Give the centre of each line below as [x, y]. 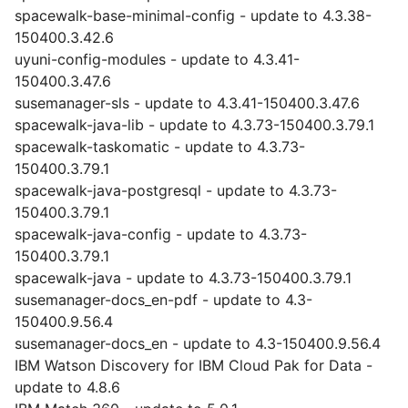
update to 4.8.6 [67, 387]
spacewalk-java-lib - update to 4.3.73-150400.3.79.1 [194, 125]
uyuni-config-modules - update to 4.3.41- [157, 59]
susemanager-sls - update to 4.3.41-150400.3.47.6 [187, 103]
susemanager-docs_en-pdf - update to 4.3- [163, 300]
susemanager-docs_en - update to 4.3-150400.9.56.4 [198, 343]
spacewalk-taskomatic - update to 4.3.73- [160, 147]
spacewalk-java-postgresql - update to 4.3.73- [176, 190]
